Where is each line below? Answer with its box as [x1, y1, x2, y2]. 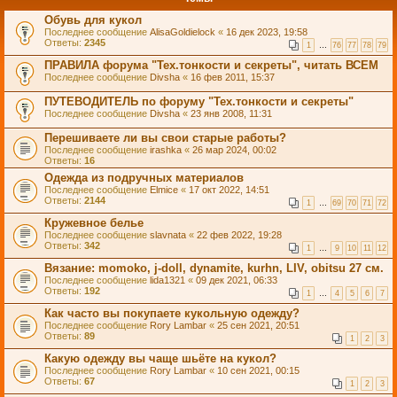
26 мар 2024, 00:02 [192, 144, 276, 155]
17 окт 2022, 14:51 [189, 184, 269, 195]
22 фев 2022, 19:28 [197, 230, 282, 240]
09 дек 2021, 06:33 [196, 275, 277, 285]
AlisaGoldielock [150, 27, 215, 37]
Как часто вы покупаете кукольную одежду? [44, 307, 300, 320]
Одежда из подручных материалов [44, 171, 244, 184]
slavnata [150, 230, 186, 240]
